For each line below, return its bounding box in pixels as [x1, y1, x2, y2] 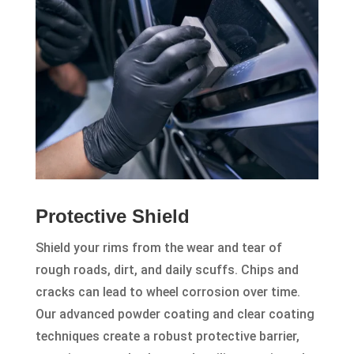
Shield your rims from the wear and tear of [35, 240, 282, 256]
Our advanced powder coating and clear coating [35, 307, 314, 322]
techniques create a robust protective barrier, [35, 329, 299, 345]
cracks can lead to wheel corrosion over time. [35, 284, 300, 300]
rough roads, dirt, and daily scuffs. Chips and [35, 262, 299, 278]
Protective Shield [35, 205, 190, 228]
